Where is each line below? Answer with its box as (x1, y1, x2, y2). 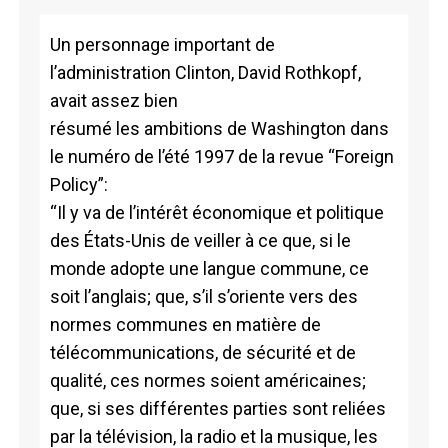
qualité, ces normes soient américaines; (49, 369, 366, 391)
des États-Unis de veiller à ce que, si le (49, 229, 351, 251)
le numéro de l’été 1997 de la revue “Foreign (49, 145, 394, 167)
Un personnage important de (49, 33, 275, 55)
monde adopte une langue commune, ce (49, 257, 369, 279)
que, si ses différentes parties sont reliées (49, 397, 386, 419)
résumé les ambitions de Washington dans (49, 117, 389, 139)
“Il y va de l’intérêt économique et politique (49, 201, 384, 223)
